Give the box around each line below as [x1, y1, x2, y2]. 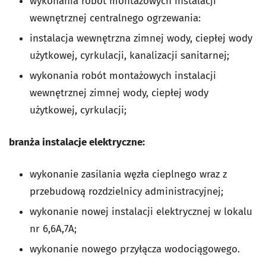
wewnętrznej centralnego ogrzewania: [30, 12, 201, 24]
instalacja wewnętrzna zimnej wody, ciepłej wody [30, 32, 252, 45]
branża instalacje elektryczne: [9, 136, 145, 148]
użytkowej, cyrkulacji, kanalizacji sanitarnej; [30, 49, 229, 62]
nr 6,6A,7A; [30, 223, 77, 235]
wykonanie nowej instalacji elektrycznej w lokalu [30, 205, 252, 218]
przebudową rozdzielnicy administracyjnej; [30, 185, 223, 198]
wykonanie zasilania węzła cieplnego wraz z [30, 168, 227, 180]
